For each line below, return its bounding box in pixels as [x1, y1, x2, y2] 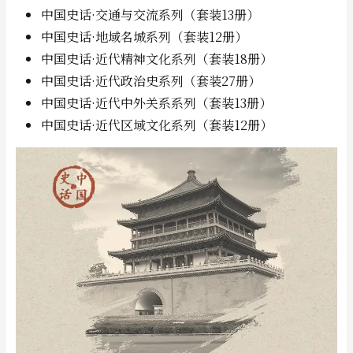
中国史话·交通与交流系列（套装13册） [41, 6, 259, 24]
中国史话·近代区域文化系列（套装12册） [41, 116, 273, 134]
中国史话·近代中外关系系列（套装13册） [41, 94, 272, 112]
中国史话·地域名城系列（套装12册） [41, 28, 247, 46]
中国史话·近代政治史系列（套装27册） [41, 72, 261, 90]
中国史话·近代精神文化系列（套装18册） [41, 50, 273, 68]
